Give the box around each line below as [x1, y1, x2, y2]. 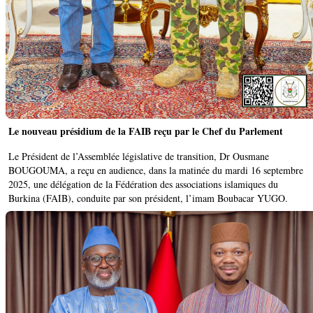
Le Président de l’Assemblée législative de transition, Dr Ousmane [8, 150, 269, 163]
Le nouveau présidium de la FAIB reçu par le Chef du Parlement [8, 124, 283, 139]
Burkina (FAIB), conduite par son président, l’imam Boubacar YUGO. [8, 191, 288, 205]
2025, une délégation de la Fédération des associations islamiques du [8, 177, 278, 191]
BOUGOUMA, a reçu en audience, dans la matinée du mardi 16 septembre [8, 163, 303, 177]
